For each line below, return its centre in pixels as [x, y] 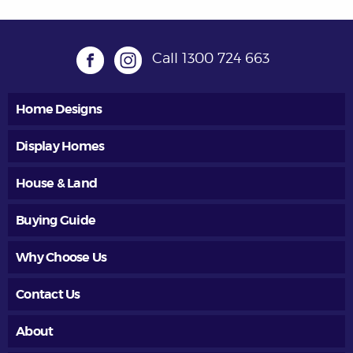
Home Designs [59, 109]
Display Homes [60, 146]
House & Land [56, 183]
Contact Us [48, 294]
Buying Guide [56, 220]
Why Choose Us [61, 257]
